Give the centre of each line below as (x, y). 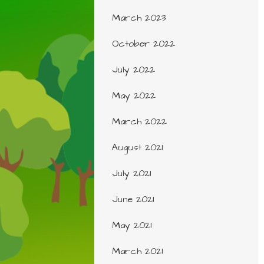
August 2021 (137, 147)
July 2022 (133, 70)
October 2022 (143, 44)
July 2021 (131, 173)
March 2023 (139, 18)
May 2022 (133, 95)
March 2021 (137, 251)
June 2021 (133, 199)
